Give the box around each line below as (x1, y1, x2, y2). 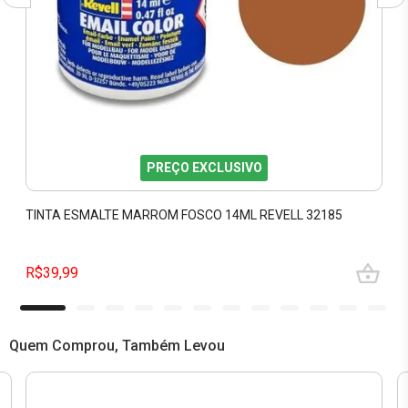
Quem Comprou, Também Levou (9, 336, 225, 354)
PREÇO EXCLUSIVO (146, 160, 262, 175)
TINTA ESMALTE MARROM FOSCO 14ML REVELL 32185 (25, 208, 343, 222)
